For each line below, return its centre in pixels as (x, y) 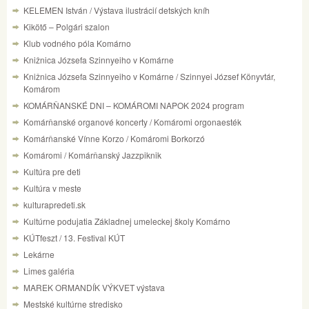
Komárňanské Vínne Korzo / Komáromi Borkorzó (114, 138)
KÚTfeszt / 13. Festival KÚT (74, 237)
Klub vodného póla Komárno (77, 43)
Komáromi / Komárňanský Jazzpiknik (92, 154)
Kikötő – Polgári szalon (67, 26)
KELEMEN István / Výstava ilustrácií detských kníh (117, 10)
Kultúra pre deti (52, 171)
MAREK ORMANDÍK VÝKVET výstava (94, 287)
